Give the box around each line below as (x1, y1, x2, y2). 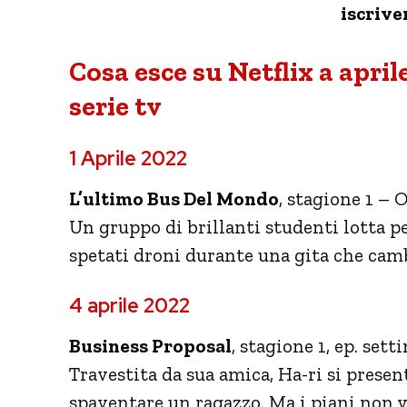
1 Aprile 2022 (69, 144, 187, 172)
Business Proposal (69, 333, 232, 357)
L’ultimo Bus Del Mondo (69, 186, 279, 210)
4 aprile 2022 (69, 292, 190, 319)
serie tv (69, 89, 162, 123)
